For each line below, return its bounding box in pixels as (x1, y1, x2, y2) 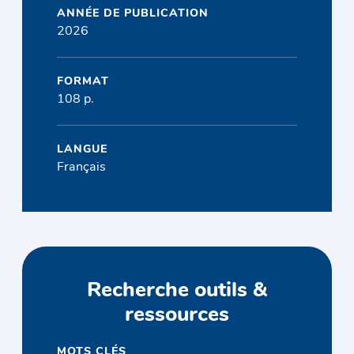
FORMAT (57, 75, 110, 88)
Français (57, 160, 107, 174)
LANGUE (57, 143, 108, 156)
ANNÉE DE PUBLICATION (57, 7, 209, 20)
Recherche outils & (87, 281, 267, 303)
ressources (125, 305, 229, 327)
